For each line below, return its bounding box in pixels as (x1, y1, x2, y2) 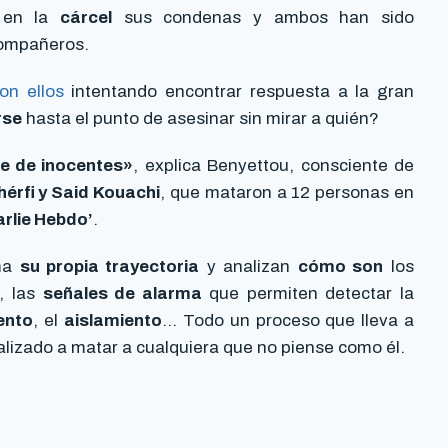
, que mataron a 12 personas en (160, 183, 414, 203)
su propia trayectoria (19, 257, 200, 277)
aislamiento (64, 311, 163, 331)
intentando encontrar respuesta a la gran (63, 82, 414, 102)
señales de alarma (42, 284, 202, 304)
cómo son (298, 257, 384, 277)
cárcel (60, 8, 112, 28)
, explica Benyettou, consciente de (133, 156, 414, 176)
